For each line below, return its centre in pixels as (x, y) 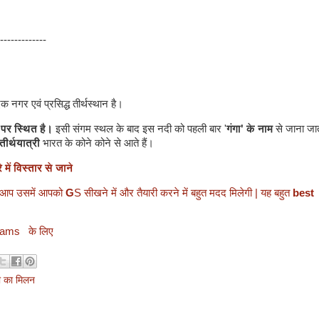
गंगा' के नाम (250, 129)
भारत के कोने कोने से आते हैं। (98, 143)
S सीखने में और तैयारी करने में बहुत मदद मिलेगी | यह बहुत (183, 193)
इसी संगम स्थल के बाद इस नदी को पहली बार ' (140, 129)
